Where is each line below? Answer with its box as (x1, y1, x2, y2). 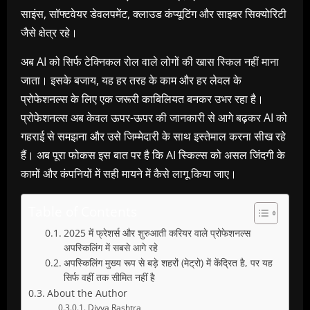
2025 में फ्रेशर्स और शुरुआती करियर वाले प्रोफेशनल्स (63, 226, 250, 240)
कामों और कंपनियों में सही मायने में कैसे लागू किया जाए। (21, 166, 237, 182)
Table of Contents (28, 202, 137, 221)
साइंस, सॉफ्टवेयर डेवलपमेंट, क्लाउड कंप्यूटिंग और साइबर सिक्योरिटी (21, 6, 286, 22)
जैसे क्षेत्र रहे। (21, 25, 77, 41)
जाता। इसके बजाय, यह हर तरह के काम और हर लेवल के (21, 73, 241, 89)
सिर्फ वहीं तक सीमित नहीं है (63, 271, 155, 284)
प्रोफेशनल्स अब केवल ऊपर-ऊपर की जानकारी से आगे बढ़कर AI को (21, 110, 287, 126)
